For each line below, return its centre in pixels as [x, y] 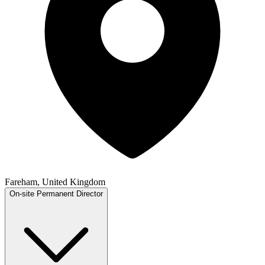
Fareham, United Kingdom [55, 182]
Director [90, 193]
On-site [22, 193]
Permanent [55, 193]
